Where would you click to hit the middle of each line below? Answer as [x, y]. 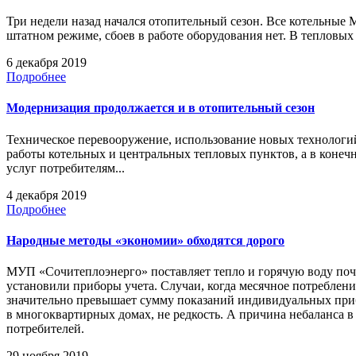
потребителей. [45, 329]
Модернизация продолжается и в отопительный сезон [161, 108]
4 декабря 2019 [46, 195]
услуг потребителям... [66, 168]
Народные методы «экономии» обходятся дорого [145, 240]
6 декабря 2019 [46, 63]
